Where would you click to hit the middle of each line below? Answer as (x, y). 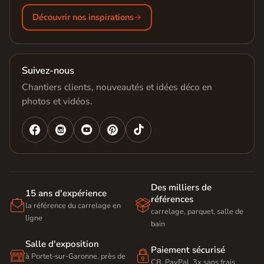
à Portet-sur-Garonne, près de (75, 256)
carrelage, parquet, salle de (197, 211)
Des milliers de (181, 187)
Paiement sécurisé (188, 250)
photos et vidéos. (57, 101)
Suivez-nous (48, 70)
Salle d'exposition (62, 244)
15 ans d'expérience (66, 193)
